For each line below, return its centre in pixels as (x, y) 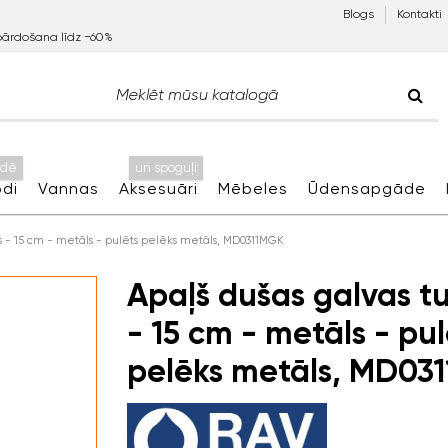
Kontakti (420, 14)
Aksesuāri (158, 188)
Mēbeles (252, 188)
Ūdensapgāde (366, 188)
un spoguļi (165, 167)
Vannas (68, 188)
